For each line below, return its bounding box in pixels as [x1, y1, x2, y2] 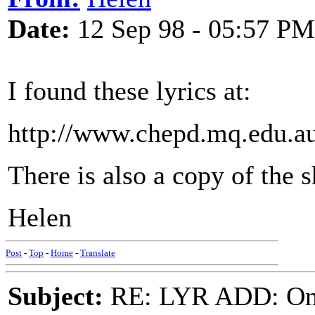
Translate [80, 247, 115, 258]
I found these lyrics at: [8, 76, 251, 105]
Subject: [8, 281, 103, 311]
